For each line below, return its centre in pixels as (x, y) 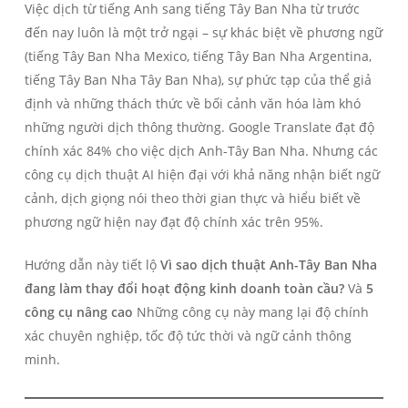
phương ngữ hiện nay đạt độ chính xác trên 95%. (173, 221)
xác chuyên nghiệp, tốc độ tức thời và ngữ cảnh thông (188, 335)
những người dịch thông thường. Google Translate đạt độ (199, 127)
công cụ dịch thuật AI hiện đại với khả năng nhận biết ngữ (202, 174)
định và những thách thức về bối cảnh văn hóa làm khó (192, 103)
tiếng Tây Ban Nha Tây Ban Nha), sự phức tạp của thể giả (198, 79)
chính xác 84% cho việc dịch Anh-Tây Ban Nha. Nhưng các (201, 150)
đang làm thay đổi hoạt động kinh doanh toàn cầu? (184, 288)
